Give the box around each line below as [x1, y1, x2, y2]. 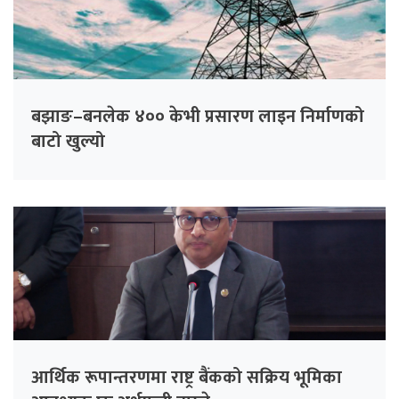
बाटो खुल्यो [31, 126, 105, 158]
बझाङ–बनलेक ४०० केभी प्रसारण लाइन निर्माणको [31, 102, 364, 133]
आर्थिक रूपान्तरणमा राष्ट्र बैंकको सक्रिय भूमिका [31, 362, 342, 394]
